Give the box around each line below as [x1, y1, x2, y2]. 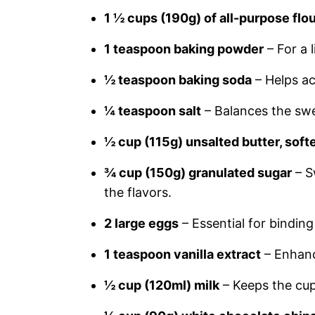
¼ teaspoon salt [104, 103, 201, 118]
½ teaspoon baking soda [104, 72, 252, 87]
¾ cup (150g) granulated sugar [104, 165, 292, 180]
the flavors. [104, 185, 172, 200]
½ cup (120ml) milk [104, 278, 219, 292]
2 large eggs [104, 216, 179, 231]
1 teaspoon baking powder [104, 41, 264, 56]
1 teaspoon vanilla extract [104, 247, 261, 262]
